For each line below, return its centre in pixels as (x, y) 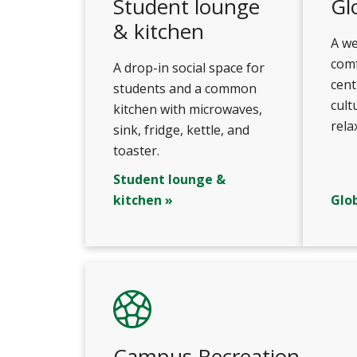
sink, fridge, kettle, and (181, 130)
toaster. (136, 151)
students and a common (185, 88)
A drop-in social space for (189, 68)
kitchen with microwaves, (188, 109)
